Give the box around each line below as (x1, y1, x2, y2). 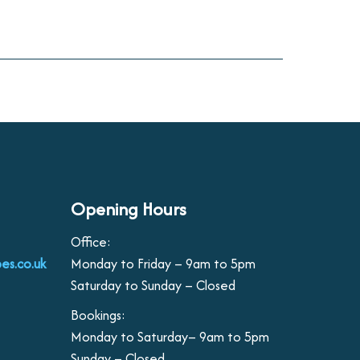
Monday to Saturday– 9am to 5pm (70, 327, 269, 346)
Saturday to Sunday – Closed (70, 276, 235, 295)
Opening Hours (70, 196, 186, 222)
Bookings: (70, 305, 125, 325)
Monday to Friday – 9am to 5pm (70, 254, 256, 273)
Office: (70, 232, 111, 252)
